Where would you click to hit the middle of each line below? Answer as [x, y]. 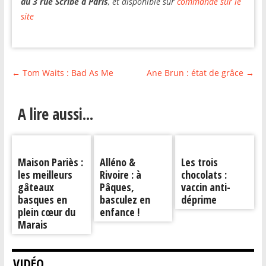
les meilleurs [45, 175]
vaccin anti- [206, 187]
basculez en [125, 199]
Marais [32, 224]
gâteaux [36, 187]
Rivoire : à [120, 175]
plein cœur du [46, 212]
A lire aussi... [55, 114]
